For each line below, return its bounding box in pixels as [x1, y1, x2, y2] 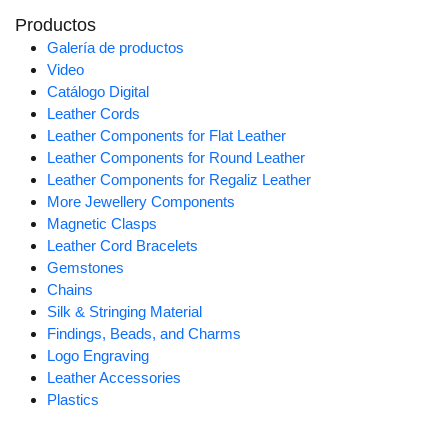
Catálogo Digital [47, 83, 149, 101]
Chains [47, 281, 93, 299]
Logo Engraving [47, 347, 149, 365]
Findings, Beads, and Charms [47, 325, 241, 343]
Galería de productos [47, 39, 184, 57]
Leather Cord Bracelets [47, 237, 198, 255]
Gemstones [47, 259, 124, 277]
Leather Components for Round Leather [47, 149, 305, 167]
